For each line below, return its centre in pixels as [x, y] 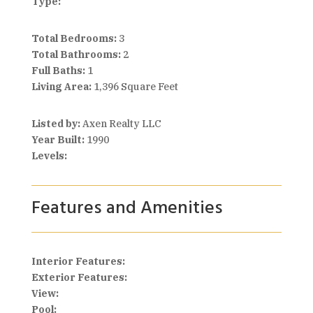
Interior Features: [78, 261]
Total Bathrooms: [76, 54]
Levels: [49, 156]
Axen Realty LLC [121, 124]
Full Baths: [58, 71]
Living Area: [61, 87]
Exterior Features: [79, 277]
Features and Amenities [127, 209]
